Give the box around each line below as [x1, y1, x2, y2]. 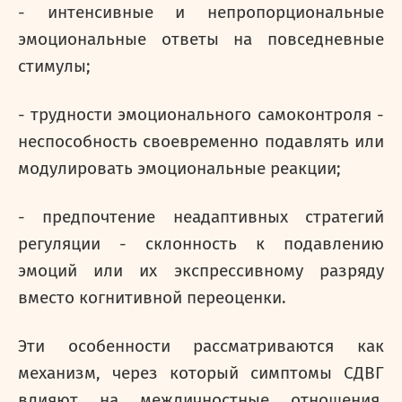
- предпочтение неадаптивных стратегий [18, 207, 384, 227]
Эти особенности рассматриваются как [18, 336, 384, 356]
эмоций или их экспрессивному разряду [18, 261, 384, 281]
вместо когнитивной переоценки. [18, 288, 286, 308]
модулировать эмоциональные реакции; [18, 159, 341, 179]
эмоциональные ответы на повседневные [18, 30, 384, 49]
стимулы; [18, 57, 91, 76]
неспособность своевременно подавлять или [18, 132, 384, 152]
